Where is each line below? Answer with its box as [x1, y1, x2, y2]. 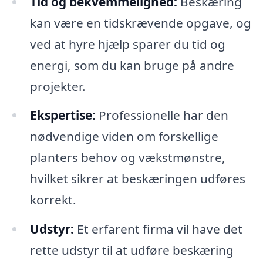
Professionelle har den [95, 107, 228, 124]
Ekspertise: [29, 107, 96, 124]
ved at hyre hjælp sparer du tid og [29, 35, 225, 52]
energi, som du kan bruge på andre [29, 56, 234, 73]
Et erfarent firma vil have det [73, 221, 242, 238]
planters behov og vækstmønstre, [29, 149, 225, 166]
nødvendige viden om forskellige [29, 128, 218, 145]
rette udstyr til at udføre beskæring [29, 242, 234, 259]
